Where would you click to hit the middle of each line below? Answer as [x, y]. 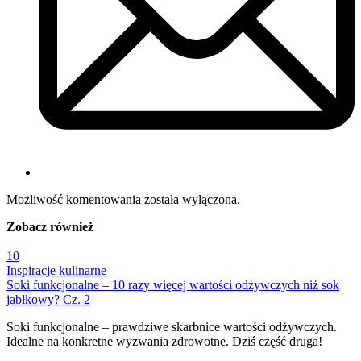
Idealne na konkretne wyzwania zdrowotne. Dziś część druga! [164, 341]
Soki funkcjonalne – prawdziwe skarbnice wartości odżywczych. [172, 326]
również [70, 226]
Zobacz [27, 226]
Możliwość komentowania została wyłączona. [123, 199]
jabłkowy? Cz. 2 [48, 299]
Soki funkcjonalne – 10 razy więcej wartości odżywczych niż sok [173, 284]
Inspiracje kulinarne [56, 270]
